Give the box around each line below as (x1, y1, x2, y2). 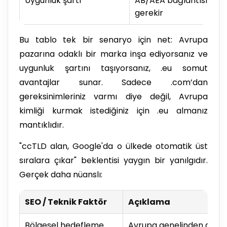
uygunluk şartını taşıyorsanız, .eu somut (19, 62, 208, 74)
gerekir (135, 7, 163, 19)
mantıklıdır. (19, 119, 64, 131)
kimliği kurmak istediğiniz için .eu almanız (19, 105, 208, 117)
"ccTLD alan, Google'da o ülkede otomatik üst (19, 140, 208, 153)
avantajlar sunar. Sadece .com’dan (19, 77, 208, 89)
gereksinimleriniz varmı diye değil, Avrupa (19, 91, 208, 103)
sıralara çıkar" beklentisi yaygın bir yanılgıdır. (19, 155, 208, 167)
